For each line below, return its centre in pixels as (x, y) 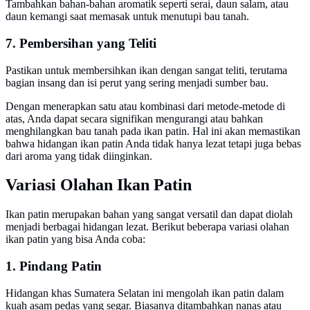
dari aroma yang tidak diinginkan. (79, 156)
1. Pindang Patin (54, 266)
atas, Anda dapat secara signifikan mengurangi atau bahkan (134, 118)
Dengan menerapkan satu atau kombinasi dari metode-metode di (145, 106)
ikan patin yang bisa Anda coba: (75, 239)
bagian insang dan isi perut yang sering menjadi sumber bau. (137, 82)
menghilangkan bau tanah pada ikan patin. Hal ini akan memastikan (153, 131)
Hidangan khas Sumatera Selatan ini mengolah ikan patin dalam (145, 293)
